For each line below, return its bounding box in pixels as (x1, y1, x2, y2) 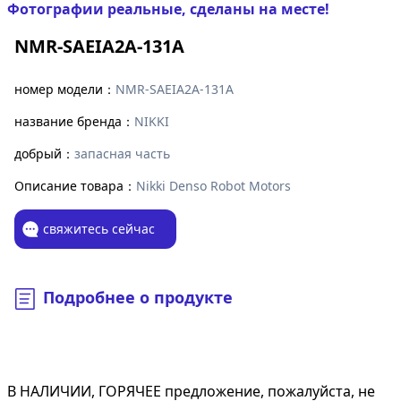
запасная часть (74, 145, 170, 163)
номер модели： (14, 81, 115, 98)
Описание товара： (14, 177, 136, 195)
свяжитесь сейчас (43, 220, 155, 238)
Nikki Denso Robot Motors (136, 177, 291, 195)
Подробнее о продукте (43, 286, 233, 309)
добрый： (14, 145, 74, 163)
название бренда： (14, 113, 134, 131)
